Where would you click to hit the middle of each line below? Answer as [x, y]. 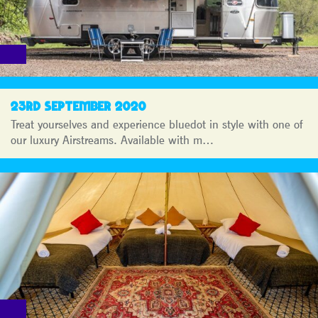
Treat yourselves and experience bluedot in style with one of [157, 124]
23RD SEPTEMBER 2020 [78, 106]
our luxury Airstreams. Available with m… [112, 139]
